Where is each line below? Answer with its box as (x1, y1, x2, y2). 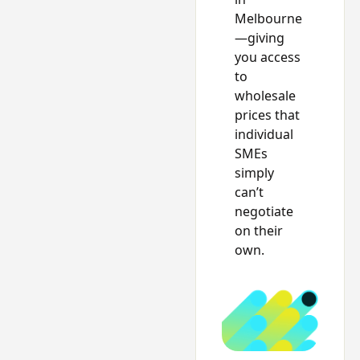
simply (234, 163, 274, 182)
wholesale (234, 86, 296, 104)
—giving (234, 28, 284, 47)
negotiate (234, 202, 293, 220)
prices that (234, 105, 300, 124)
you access (234, 47, 301, 66)
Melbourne (234, 9, 302, 27)
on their (234, 221, 283, 239)
